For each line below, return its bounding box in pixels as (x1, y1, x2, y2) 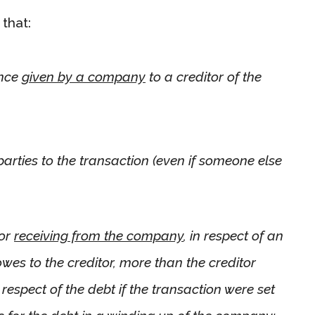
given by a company (22, 68, 146, 84)
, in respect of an (184, 227, 283, 243)
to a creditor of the (146, 68, 262, 84)
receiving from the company (14, 227, 184, 243)
